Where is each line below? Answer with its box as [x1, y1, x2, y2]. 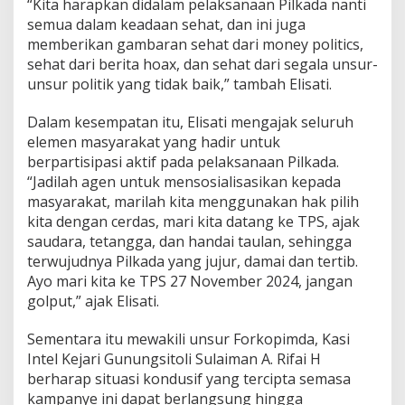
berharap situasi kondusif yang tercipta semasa [27, 368, 351, 389]
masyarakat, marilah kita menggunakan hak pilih [27, 191, 359, 212]
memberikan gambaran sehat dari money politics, [27, 33, 363, 54]
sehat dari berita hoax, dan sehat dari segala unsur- [27, 53, 378, 74]
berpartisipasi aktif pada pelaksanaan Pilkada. [27, 151, 339, 172]
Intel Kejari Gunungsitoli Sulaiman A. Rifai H [27, 348, 321, 369]
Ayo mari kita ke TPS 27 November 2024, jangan [27, 270, 353, 291]
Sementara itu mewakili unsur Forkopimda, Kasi [27, 328, 350, 349]
